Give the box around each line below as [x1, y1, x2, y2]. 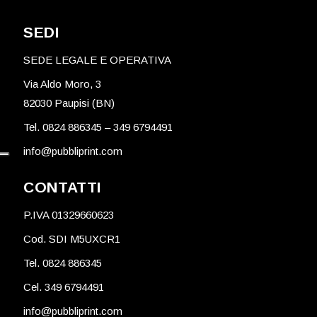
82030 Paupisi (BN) [23, 97, 115, 109]
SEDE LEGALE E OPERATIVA [23, 54, 171, 66]
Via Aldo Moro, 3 [23, 78, 101, 90]
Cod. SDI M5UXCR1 [23, 233, 120, 245]
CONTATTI [23, 179, 102, 195]
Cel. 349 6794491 [23, 281, 104, 293]
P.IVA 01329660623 [23, 209, 114, 221]
